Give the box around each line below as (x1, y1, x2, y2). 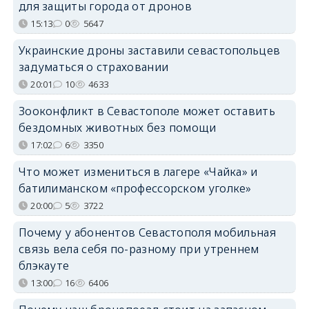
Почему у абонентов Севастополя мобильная (18, 224, 276, 240)
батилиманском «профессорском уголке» (18, 180, 252, 196)
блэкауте (18, 257, 70, 273)
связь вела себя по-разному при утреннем (18, 241, 259, 257)
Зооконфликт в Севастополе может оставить (18, 103, 275, 119)
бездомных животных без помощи (18, 119, 217, 135)
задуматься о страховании (18, 59, 169, 74)
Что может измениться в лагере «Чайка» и (18, 163, 258, 179)
